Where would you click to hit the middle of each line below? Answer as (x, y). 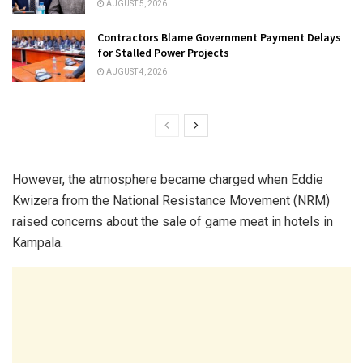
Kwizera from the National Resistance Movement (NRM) (171, 201)
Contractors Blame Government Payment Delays (219, 38)
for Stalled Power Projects (163, 53)
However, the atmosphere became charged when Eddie (168, 180)
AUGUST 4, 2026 (136, 72)
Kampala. (41, 243)
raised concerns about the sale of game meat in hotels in (173, 222)
